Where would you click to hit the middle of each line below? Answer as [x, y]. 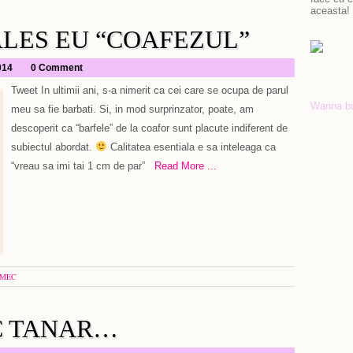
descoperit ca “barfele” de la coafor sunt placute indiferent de [149, 128]
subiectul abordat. [53, 147]
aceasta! [330, 11]
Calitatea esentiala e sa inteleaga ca [191, 147]
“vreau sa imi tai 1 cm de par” [78, 166]
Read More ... [181, 166]
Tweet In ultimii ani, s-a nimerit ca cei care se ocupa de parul [150, 90]
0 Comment [57, 68]
